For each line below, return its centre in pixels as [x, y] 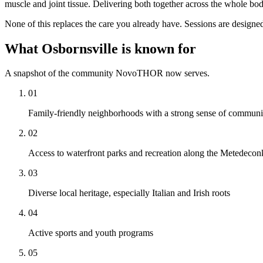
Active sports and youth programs [91, 233]
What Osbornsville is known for [100, 48]
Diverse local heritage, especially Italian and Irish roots [129, 193]
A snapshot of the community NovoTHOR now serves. [107, 73]
